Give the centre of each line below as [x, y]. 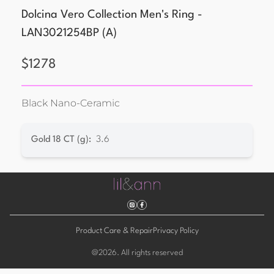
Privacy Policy [176, 231]
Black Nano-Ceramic [71, 103]
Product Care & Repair [114, 231]
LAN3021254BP [60, 33]
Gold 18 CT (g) [60, 140]
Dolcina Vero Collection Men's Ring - [112, 15]
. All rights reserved [150, 253]
